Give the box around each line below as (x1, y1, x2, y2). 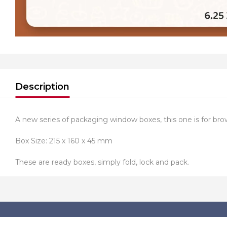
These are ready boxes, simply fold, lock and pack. (15, 158, 189, 167)
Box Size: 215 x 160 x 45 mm (15, 136, 112, 145)
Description (15, 81, 69, 92)
